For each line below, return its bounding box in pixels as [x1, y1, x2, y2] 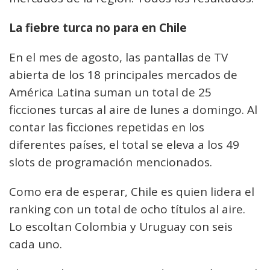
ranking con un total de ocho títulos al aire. [9, 201, 245, 218]
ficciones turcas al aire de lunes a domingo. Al [9, 102, 257, 118]
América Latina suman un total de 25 [9, 84, 212, 101]
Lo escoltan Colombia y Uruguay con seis [9, 219, 233, 235]
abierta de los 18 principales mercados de [9, 67, 237, 83]
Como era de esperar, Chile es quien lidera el [9, 184, 254, 200]
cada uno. [9, 236, 62, 253]
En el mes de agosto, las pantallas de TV [9, 49, 228, 66]
